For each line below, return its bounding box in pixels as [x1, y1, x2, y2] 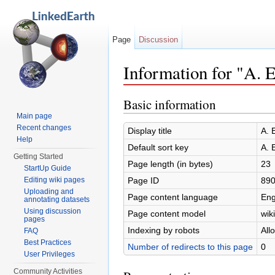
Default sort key [127, 142, 188, 152]
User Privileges [24, 250, 76, 258]
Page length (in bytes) [127, 158, 213, 169]
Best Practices [24, 238, 72, 247]
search [204, 85, 231, 95]
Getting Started [14, 152, 64, 161]
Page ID [127, 175, 159, 185]
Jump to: [123, 85, 160, 95]
